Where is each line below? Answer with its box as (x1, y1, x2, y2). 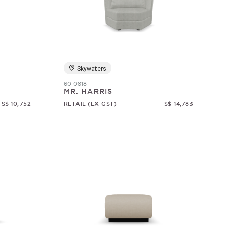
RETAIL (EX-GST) (63, 101, 117, 107)
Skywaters (76, 65, 106, 72)
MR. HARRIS (63, 87, 112, 95)
